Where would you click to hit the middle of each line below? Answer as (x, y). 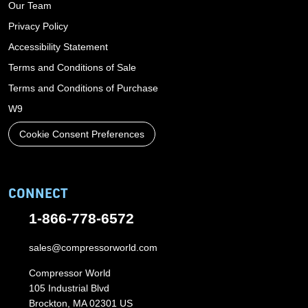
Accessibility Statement (58, 46)
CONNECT (38, 192)
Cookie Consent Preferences (82, 134)
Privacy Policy (38, 26)
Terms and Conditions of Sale (72, 67)
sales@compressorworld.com (93, 247)
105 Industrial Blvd (69, 288)
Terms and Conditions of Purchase (83, 88)
